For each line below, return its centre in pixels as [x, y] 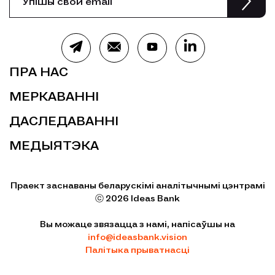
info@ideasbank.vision [137, 237]
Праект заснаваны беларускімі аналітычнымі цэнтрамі [137, 186]
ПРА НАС [39, 72]
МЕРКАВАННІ [54, 96]
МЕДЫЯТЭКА [54, 145]
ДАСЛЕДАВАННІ [64, 121]
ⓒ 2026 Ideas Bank [137, 199]
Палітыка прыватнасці [137, 250]
